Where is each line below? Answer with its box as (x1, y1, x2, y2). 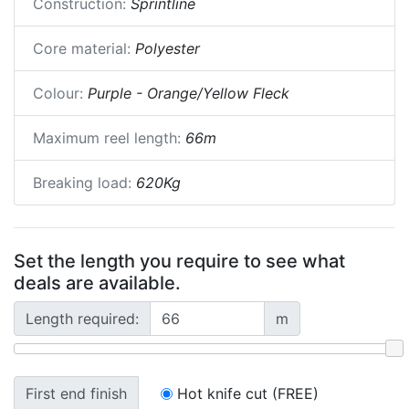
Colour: (33, 83, 83, 102)
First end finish (26, 384, 127, 404)
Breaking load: (33, 173, 131, 192)
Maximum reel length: (33, 128, 181, 147)
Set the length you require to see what (14, 249, 345, 272)
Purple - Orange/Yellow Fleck (88, 83, 289, 102)
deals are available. (14, 271, 181, 294)
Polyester (135, 38, 200, 58)
